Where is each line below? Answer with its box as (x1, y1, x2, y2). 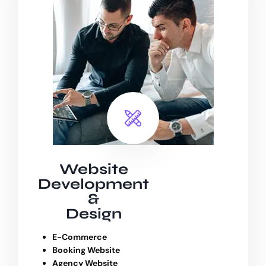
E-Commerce (52, 232, 107, 243)
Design (65, 205, 122, 223)
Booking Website (52, 245, 120, 256)
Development (38, 175, 150, 194)
